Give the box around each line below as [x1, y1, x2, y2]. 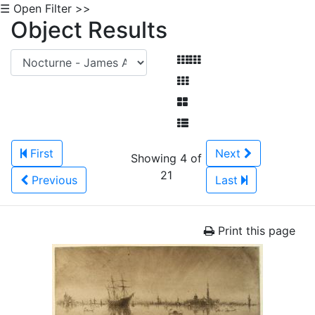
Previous [32, 173, 77, 187]
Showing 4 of [131, 151, 202, 165]
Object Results [11, 16, 167, 44]
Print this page [214, 224, 295, 238]
